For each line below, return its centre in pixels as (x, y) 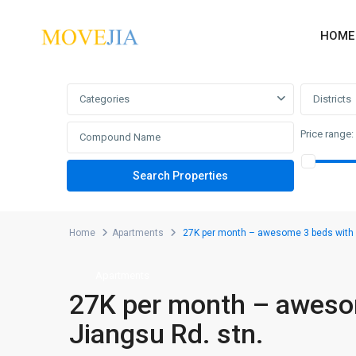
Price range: (327, 134)
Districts (332, 99)
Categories (104, 99)
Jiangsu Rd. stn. (166, 334)
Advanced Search (119, 56)
